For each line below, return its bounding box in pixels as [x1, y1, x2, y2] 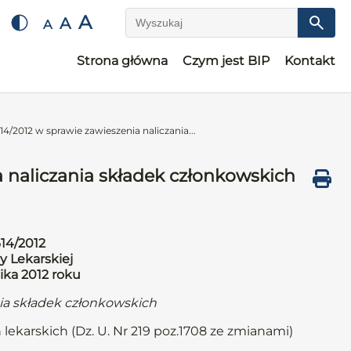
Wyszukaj [125, 22, 186, 38]
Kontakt [284, 53, 335, 68]
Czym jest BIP [183, 53, 270, 68]
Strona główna [77, 53, 168, 68]
